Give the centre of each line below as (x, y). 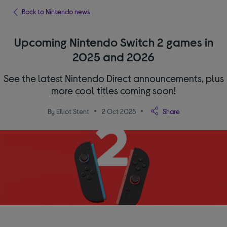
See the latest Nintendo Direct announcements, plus (113, 78)
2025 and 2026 (113, 56)
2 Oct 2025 (119, 111)
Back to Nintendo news (56, 11)
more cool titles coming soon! (113, 90)
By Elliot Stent (68, 111)
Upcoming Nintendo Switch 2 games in (113, 42)
